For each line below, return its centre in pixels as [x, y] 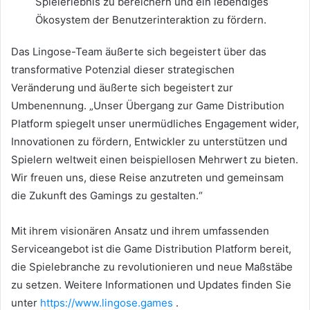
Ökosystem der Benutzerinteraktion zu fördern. [151, 19]
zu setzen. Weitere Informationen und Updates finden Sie [151, 284]
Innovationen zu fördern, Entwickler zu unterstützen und [149, 141]
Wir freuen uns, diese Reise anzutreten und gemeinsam [147, 177]
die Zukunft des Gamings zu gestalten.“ [107, 195]
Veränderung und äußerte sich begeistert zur [122, 87]
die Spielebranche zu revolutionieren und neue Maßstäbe [152, 266]
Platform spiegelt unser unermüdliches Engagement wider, [155, 123]
